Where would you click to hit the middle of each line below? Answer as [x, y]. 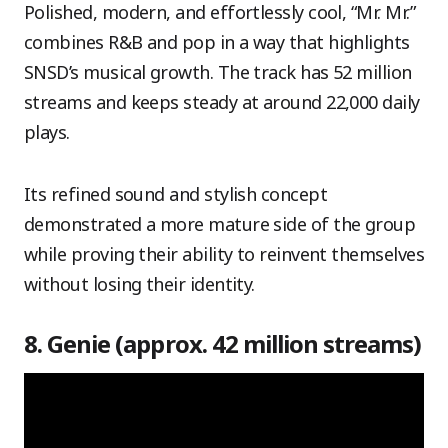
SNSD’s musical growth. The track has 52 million [218, 72]
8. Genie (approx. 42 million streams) [223, 343]
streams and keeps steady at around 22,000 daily [222, 102]
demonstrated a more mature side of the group [220, 224]
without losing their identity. [139, 284]
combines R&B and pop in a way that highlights [217, 42]
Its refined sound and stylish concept [176, 194]
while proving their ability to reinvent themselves [224, 254]
